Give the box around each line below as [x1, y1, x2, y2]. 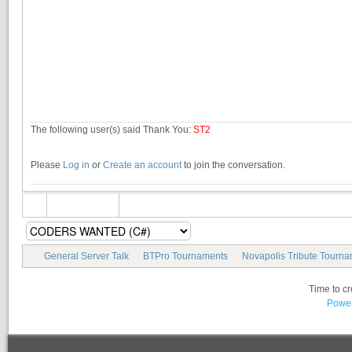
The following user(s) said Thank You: [31, 124, 193, 136]
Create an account [103, 159, 181, 171]
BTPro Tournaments [143, 250, 228, 262]
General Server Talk [44, 250, 129, 262]
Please [31, 159, 63, 171]
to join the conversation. [181, 159, 285, 171]
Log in [63, 159, 90, 171]
